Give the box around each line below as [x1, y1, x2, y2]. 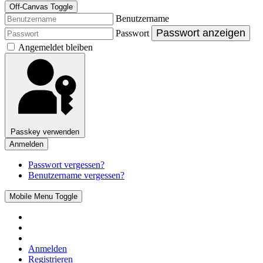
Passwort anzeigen [156, 27, 245, 39]
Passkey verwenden [11, 127, 79, 137]
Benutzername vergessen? [28, 170, 124, 181]
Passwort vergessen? [28, 160, 104, 170]
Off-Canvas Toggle [9, 2, 73, 12]
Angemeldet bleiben [18, 42, 93, 53]
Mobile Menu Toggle [9, 192, 77, 201]
